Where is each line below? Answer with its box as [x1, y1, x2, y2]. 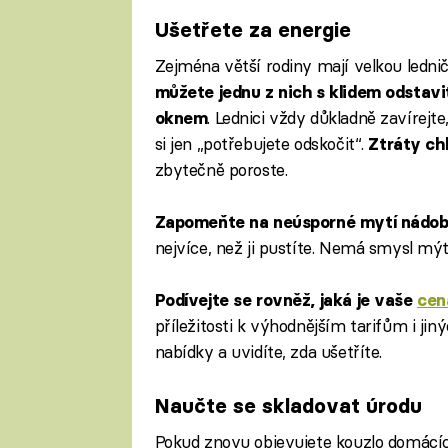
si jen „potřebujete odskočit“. [154, 132, 369, 154]
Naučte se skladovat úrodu [154, 393, 422, 419]
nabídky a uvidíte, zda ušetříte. [154, 341, 382, 363]
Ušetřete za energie [154, 17, 351, 43]
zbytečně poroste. [154, 158, 288, 180]
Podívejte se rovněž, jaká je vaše [154, 290, 418, 311]
